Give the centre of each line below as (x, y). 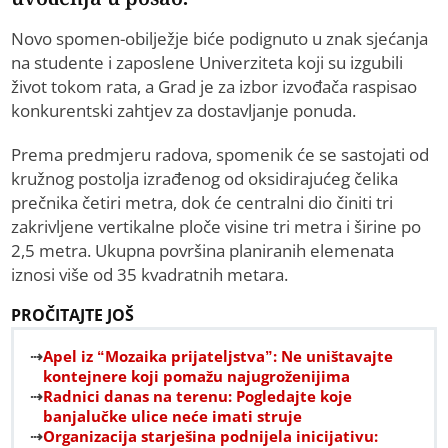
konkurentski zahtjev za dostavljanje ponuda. (184, 111)
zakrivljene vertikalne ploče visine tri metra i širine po (216, 227)
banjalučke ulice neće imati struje (173, 416)
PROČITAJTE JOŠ (73, 315)
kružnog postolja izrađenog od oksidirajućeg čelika (205, 179)
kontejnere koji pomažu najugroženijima (197, 376)
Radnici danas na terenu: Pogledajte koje (198, 396)
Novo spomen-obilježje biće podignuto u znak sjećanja (220, 39)
